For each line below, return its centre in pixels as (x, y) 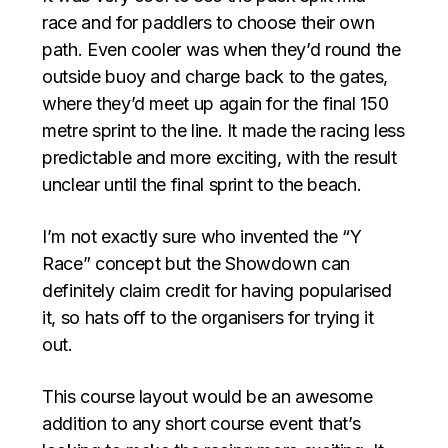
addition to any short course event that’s (201, 424)
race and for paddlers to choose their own (208, 23)
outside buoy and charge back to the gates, (215, 77)
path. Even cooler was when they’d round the (221, 50)
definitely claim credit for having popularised (217, 291)
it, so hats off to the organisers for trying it (208, 318)
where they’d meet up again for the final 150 (215, 104)
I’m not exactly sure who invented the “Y (202, 237)
